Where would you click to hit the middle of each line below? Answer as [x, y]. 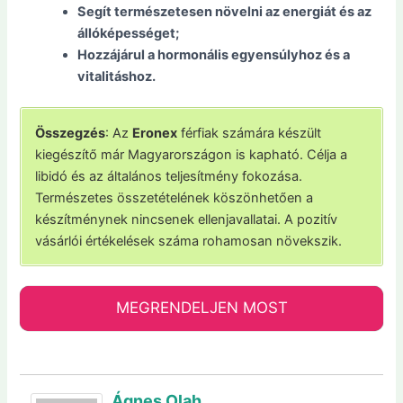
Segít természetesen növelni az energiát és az [225, 12]
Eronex [155, 133]
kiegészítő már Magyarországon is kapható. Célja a [192, 154]
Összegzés [71, 133]
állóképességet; [129, 34]
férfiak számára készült [250, 133]
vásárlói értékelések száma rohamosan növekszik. [189, 241]
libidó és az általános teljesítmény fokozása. [169, 176]
